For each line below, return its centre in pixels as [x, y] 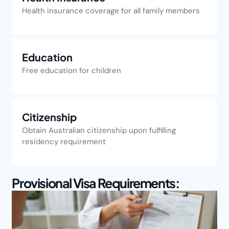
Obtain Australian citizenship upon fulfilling [99, 131]
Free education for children [72, 71]
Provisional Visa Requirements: [96, 183]
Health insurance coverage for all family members [111, 11]
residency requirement [64, 142]
